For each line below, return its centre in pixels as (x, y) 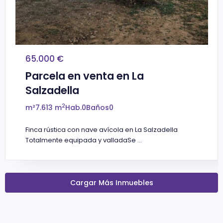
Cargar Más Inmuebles (111, 183)
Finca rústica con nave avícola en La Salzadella (102, 130)
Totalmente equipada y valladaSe (81, 140)
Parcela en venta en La (85, 76)
